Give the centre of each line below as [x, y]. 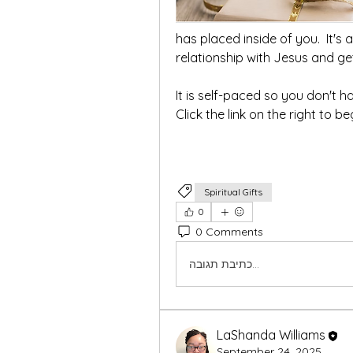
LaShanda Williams [271, 335]
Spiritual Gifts [233, 192]
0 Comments [229, 231]
